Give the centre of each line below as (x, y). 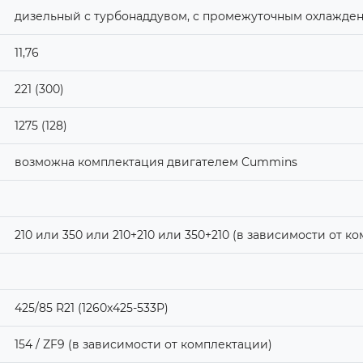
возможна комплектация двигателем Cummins (156, 162)
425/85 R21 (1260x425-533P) (91, 307)
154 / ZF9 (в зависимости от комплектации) (143, 344)
